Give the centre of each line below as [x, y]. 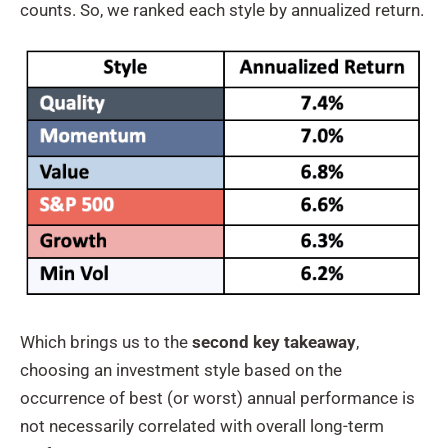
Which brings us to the [106, 342]
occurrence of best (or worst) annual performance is [217, 398]
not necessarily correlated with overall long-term [202, 426]
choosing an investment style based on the [181, 370]
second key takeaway [274, 342]
